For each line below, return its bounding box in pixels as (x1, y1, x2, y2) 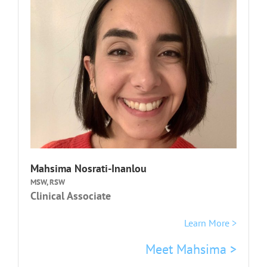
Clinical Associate (30, 188, 111, 203)
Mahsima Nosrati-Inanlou (30, 161, 147, 175)
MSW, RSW (30, 176, 65, 187)
